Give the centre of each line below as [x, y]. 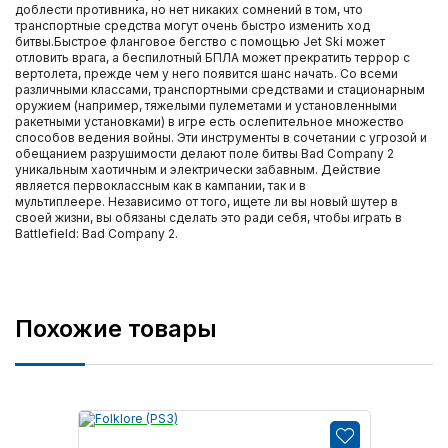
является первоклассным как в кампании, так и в [160, 185]
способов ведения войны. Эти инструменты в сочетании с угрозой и [221, 137]
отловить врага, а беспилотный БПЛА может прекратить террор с [212, 57]
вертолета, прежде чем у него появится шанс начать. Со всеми [206, 73]
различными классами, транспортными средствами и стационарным [220, 89]
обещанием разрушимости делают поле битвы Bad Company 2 [204, 153]
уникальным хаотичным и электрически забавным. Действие [198, 169]
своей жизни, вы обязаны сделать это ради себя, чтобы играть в [208, 217]
